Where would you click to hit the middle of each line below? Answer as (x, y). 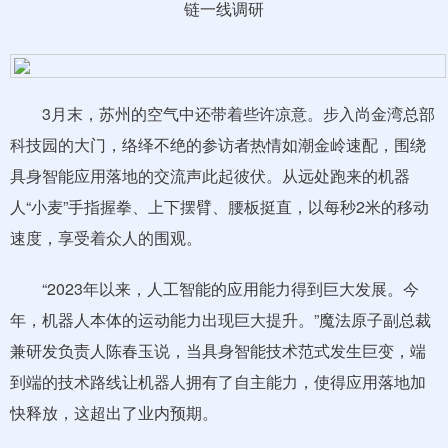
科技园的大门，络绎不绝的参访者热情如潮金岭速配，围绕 (218, 144)
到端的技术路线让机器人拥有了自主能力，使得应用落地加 (218, 381)
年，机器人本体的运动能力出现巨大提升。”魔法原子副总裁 (220, 319)
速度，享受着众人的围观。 (106, 237)
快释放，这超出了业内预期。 (114, 412)
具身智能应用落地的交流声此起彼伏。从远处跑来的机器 (210, 175)
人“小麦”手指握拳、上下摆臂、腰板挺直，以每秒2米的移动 (219, 206)
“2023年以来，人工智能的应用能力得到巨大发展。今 (214, 288)
